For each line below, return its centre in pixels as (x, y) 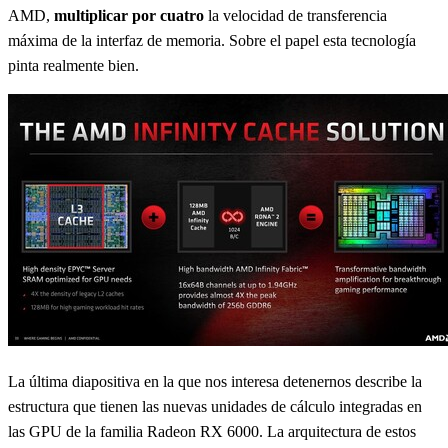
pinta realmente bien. (73, 65)
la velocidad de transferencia (295, 15)
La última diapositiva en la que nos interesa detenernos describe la (215, 381)
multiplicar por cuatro (129, 15)
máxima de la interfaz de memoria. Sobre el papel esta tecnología (212, 40)
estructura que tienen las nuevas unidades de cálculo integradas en (215, 406)
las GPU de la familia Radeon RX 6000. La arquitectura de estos (212, 431)
